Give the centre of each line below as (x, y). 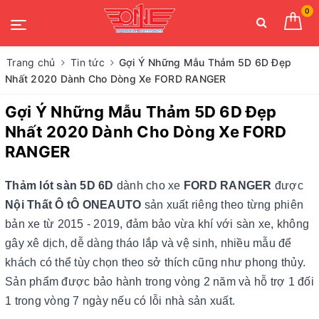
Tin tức (88, 62)
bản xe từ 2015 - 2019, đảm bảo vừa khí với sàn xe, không (157, 224)
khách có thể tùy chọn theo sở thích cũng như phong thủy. (155, 262)
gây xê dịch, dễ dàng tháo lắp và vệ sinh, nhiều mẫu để (148, 243)
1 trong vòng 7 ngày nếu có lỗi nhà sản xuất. (120, 301)
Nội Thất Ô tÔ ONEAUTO (75, 205)
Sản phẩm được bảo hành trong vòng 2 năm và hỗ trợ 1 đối (159, 282)
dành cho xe (150, 185)
